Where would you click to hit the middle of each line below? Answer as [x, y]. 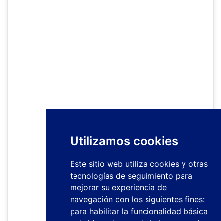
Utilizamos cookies [124, 141]
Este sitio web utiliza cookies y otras [139, 164]
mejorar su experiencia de [118, 187]
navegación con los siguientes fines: [137, 199]
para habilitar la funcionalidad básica [139, 211]
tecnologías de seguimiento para [131, 176]
